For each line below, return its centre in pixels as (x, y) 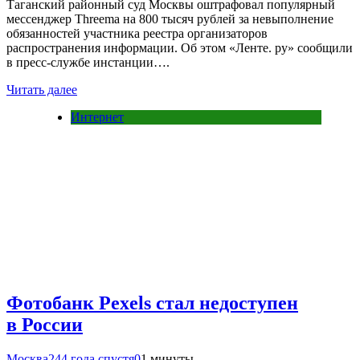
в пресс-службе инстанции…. (88, 63)
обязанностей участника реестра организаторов (137, 34)
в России (45, 325)
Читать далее (42, 90)
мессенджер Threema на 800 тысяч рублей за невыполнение (170, 19)
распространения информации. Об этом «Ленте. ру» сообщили (180, 48)
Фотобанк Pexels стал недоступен (152, 303)
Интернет (97, 117)
